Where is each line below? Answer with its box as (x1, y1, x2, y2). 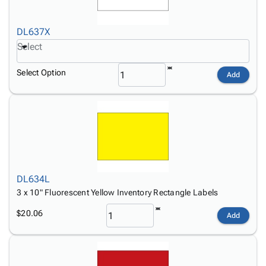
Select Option (17, 67, 66, 77)
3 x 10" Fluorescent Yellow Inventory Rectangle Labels (17, 188, 218, 197)
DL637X (17, 26, 50, 37)
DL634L (17, 173, 50, 185)
